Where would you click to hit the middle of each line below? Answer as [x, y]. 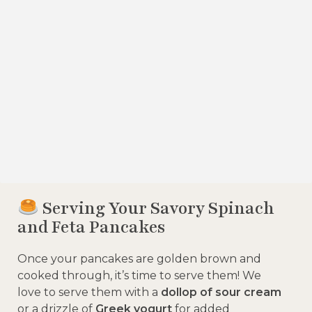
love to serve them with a [89, 292]
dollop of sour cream [221, 292]
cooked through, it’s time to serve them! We [139, 275]
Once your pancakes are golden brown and [139, 258]
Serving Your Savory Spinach [156, 208]
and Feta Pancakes [91, 227]
